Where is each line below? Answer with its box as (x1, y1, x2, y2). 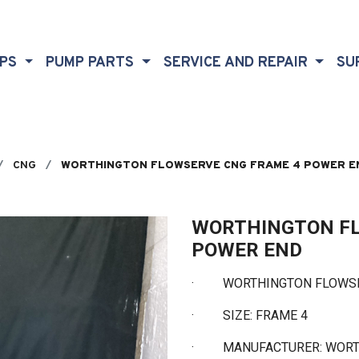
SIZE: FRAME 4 (223, 307, 311, 323)
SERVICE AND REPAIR (163, 54, 312, 73)
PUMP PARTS (46, 54, 139, 73)
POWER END (192, 238, 302, 261)
